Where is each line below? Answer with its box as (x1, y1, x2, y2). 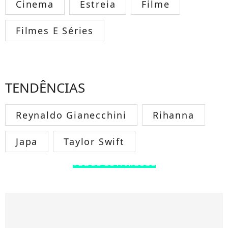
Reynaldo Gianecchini (16, 108, 127, 121)
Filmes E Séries (16, 24, 94, 37)
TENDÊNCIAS (5, 78, 85, 97)
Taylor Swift (64, 135, 125, 148)
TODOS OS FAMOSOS (72, 157, 156, 168)
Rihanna (153, 108, 194, 121)
